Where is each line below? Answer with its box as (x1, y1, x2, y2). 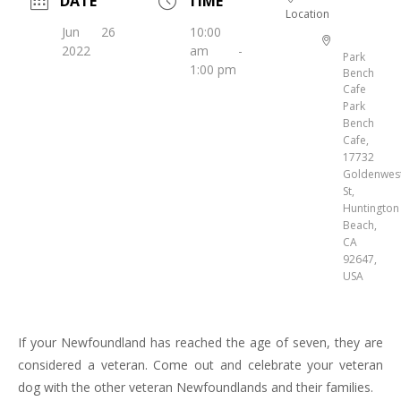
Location (286, 5, 330, 21)
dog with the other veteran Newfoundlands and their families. (18, 378, 373, 396)
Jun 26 (62, 22, 115, 40)
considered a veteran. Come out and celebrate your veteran (18, 355, 383, 373)
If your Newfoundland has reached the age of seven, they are (18, 333, 383, 351)
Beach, (343, 217, 378, 233)
